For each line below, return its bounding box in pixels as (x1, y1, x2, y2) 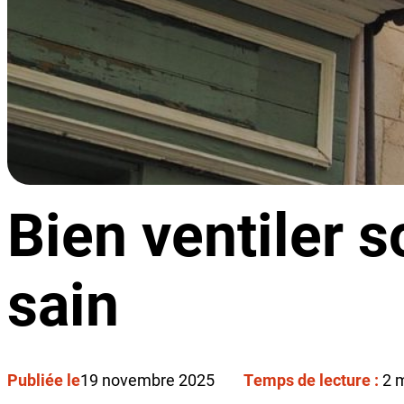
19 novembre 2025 (80, 371, 215, 390)
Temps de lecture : (243, 371, 382, 390)
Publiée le (7, 371, 80, 390)
